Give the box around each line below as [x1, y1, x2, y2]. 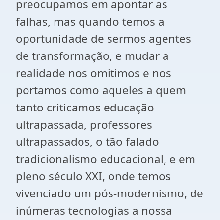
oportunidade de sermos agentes [16, 31, 191, 46]
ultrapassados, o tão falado [16, 134, 159, 149]
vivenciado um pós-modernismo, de [16, 186, 203, 201]
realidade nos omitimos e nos [16, 65, 171, 81]
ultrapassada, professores [16, 117, 152, 132]
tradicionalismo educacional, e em [16, 151, 195, 166]
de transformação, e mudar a [16, 48, 169, 63]
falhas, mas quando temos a [16, 14, 165, 29]
